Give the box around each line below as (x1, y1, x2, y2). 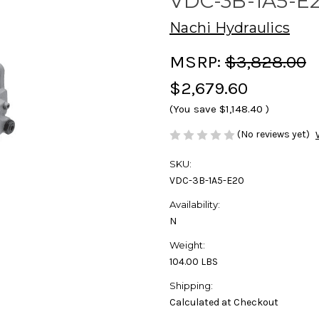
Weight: (169, 239, 205, 251)
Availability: (169, 199, 220, 211)
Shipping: (169, 280, 213, 292)
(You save (169, 102, 216, 115)
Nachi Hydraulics (169, 19, 290, 36)
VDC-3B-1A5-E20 (169, 174, 244, 187)
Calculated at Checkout (169, 296, 278, 309)
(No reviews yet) (237, 127, 310, 140)
